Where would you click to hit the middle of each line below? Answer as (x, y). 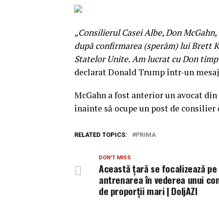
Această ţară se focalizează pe (158, 168)
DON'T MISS (115, 158)
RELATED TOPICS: (101, 135)
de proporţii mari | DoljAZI (148, 191)
